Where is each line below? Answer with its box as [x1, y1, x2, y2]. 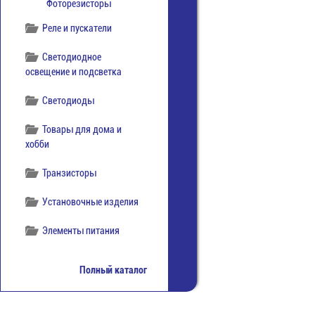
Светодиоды [42, 95, 95, 106]
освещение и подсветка [25, 66, 122, 77]
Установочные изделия [42, 196, 139, 207]
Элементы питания [42, 225, 120, 236]
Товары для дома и [42, 124, 122, 135]
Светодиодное [42, 51, 102, 63]
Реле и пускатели [42, 22, 112, 34]
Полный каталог [79, 264, 147, 276]
